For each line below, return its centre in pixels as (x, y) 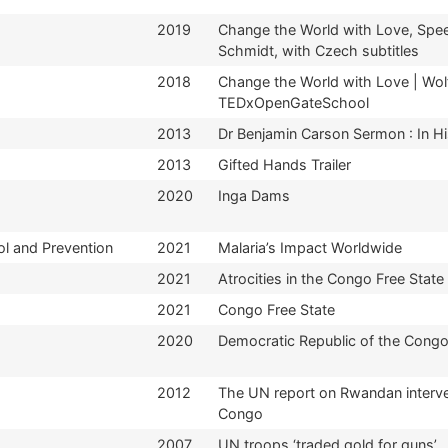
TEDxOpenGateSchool (293, 102)
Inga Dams (254, 195)
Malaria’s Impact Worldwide (310, 247)
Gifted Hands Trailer (284, 164)
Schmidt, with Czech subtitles (318, 50)
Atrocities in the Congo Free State (331, 278)
